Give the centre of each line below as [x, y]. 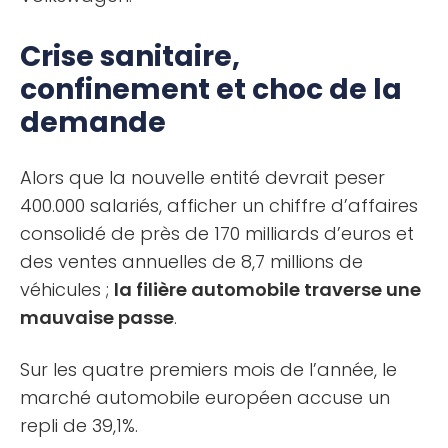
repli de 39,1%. [79, 425]
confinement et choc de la [211, 89]
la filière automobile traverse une [267, 289]
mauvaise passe [97, 317]
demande [93, 122]
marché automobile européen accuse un [205, 397]
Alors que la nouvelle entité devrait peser [202, 177]
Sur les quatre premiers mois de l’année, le [208, 369]
